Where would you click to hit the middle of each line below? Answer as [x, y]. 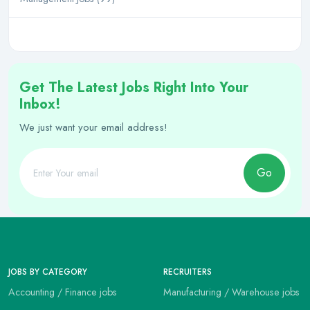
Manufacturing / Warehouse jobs [231, 292]
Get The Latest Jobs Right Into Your [134, 88]
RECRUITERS [188, 272]
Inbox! [40, 104]
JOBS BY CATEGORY [48, 272]
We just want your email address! [93, 127]
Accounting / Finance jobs [63, 292]
